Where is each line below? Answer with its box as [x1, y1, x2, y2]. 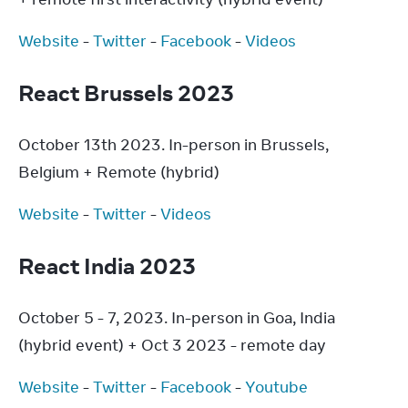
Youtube [245, 377, 308, 397]
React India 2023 [18, 251, 200, 280]
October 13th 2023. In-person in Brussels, [18, 135, 329, 155]
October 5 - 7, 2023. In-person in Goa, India [18, 308, 335, 328]
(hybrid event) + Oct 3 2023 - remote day [18, 335, 326, 355]
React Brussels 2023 [18, 78, 239, 107]
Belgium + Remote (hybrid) [18, 162, 219, 182]
